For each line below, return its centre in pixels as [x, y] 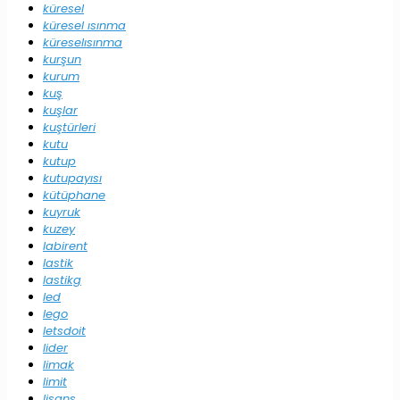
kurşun [62, 60]
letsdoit [64, 331]
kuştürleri [69, 128]
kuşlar [60, 111]
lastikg [62, 280]
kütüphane [74, 196]
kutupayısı [72, 179]
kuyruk [62, 212]
